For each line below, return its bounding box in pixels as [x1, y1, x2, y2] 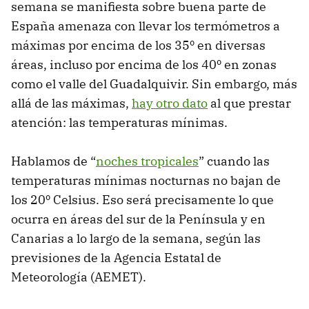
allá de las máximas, [11, 95, 132, 112]
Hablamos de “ [11, 153, 96, 170]
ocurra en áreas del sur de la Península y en [11, 211, 266, 228]
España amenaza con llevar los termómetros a [11, 18, 280, 34]
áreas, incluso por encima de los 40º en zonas [11, 57, 277, 73]
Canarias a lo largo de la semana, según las [11, 230, 261, 247]
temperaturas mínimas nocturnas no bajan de [11, 172, 281, 189]
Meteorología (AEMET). [11, 269, 146, 286]
